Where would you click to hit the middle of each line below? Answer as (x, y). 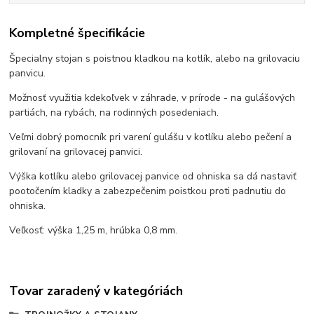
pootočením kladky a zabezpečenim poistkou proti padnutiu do (148, 191)
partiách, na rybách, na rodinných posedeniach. (114, 112)
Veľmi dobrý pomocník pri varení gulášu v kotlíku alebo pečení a (151, 137)
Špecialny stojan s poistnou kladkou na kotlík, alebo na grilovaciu (155, 58)
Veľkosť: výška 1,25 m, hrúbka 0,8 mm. (94, 230)
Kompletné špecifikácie (77, 33)
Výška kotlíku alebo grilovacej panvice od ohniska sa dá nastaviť (153, 176)
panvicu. (28, 73)
